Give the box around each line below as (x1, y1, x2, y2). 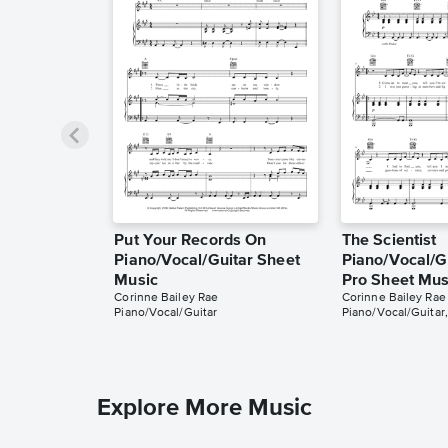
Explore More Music (97, 396, 312, 421)
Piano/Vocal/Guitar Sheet (114, 253, 300, 270)
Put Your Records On (114, 233, 267, 250)
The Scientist (341, 233, 437, 250)
